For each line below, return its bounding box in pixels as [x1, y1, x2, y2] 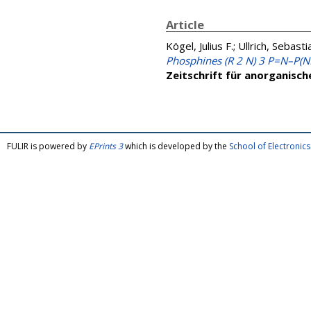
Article [166, 17, 204, 33]
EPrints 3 [89, 140, 123, 152]
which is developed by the [123, 140, 229, 152]
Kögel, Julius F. [166, 39, 233, 53]
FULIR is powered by [7, 140, 89, 152]
